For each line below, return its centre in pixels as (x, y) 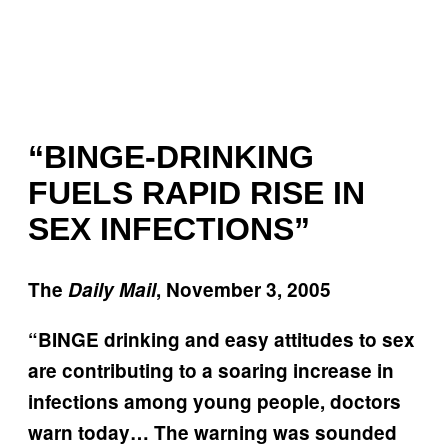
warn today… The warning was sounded (212, 432)
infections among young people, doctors (214, 401)
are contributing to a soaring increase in (211, 370)
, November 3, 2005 (243, 289)
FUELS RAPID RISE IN (196, 193)
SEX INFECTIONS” (169, 229)
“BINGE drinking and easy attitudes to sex (221, 339)
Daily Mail (109, 289)
